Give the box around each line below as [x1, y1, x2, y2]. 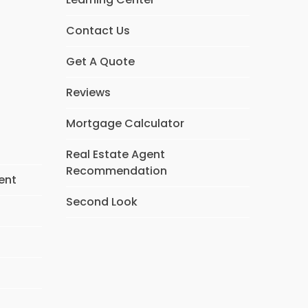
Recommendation [65, 163, 167, 179]
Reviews [65, 85, 111, 100]
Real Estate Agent [65, 146, 165, 162]
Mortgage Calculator [65, 115, 184, 131]
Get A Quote [65, 54, 135, 69]
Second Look [65, 194, 137, 210]
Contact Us [65, 23, 130, 38]
